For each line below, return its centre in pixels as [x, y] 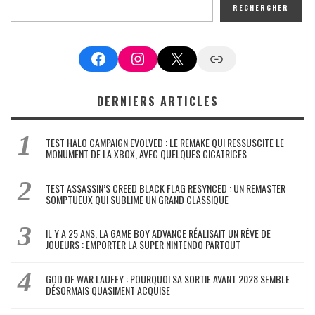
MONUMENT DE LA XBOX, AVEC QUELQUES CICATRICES [146, 154]
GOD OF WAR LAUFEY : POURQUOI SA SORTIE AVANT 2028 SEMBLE [168, 278]
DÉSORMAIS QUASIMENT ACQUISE [108, 290]
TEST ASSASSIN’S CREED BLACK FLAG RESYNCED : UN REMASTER [166, 188]
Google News [228, 58]
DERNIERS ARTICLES [157, 102]
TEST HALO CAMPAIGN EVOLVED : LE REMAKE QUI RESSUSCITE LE [165, 143]
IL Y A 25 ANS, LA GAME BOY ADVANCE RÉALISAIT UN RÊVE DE [158, 233]
